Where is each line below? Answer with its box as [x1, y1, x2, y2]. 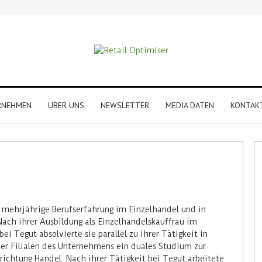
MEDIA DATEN [165, 99, 214, 111]
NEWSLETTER [100, 99, 149, 111]
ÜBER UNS [47, 99, 84, 111]
